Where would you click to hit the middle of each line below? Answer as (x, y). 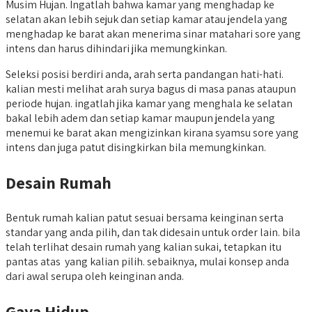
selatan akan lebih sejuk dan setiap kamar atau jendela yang (147, 19)
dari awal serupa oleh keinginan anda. (95, 276)
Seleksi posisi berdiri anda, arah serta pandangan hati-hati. (145, 74)
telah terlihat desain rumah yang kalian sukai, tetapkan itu (143, 247)
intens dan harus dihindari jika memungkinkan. (116, 48)
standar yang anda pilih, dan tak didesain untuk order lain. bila (153, 232)
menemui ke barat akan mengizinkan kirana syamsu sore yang (152, 132)
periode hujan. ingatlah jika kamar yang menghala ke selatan (149, 103)
